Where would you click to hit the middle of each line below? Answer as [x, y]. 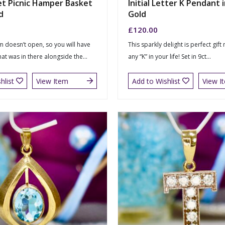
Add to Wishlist [156, 81]
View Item [52, 81]
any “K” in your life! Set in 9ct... [170, 57]
